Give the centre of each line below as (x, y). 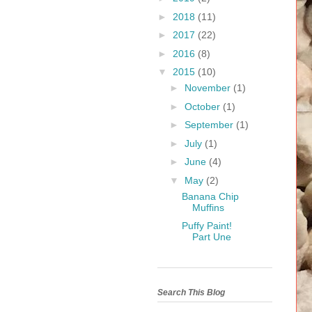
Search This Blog (191, 292)
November (209, 88)
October (203, 106)
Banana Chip (210, 196)
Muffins (208, 207)
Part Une (211, 237)
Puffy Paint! (206, 226)
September (210, 125)
